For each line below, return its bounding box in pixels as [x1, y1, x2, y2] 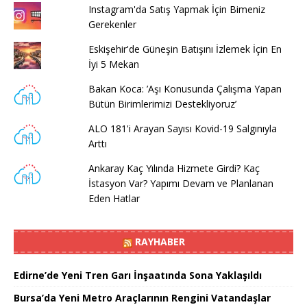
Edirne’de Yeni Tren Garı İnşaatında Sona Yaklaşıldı [14, 268, 262, 282]
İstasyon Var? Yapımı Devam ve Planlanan [88, 176, 273, 190]
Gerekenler [88, 17, 136, 31]
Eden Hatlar [88, 191, 140, 205]
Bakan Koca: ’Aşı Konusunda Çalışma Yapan [88, 82, 282, 95]
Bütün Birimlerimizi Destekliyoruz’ [88, 97, 236, 110]
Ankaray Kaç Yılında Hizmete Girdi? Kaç [88, 161, 260, 175]
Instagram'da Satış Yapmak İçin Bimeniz [88, 2, 265, 16]
